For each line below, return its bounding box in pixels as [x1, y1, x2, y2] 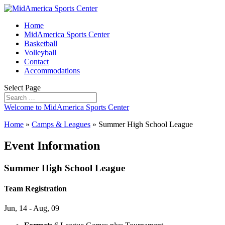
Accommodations [24, 66, 80, 75]
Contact [24, 57, 49, 66]
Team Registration [4, 184, 67, 193]
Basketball [24, 39, 57, 48]
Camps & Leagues [32, 120, 90, 129]
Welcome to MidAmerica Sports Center [4, 103, 129, 111]
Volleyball [24, 48, 56, 57]
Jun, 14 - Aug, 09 [4, 204, 59, 213]
